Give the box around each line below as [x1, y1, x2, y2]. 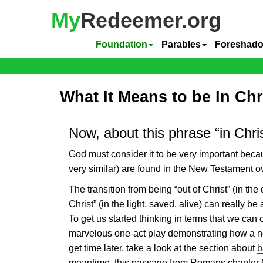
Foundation [96, 39, 147, 49]
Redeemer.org [80, 8, 221, 32]
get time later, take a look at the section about [69, 243, 257, 253]
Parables [161, 39, 201, 49]
